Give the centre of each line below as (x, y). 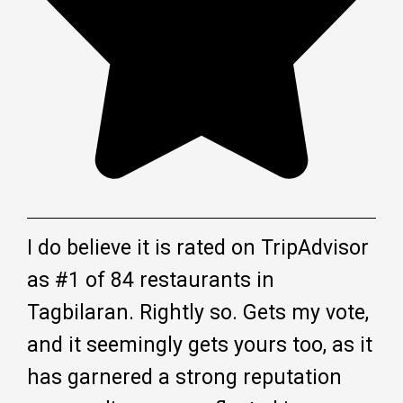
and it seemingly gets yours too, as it (200, 345)
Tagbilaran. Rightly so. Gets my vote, (198, 313)
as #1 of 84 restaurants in (151, 281)
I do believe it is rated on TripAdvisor (198, 248)
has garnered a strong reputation (184, 378)
